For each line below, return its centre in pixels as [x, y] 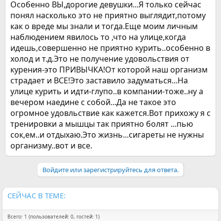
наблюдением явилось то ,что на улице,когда [98, 37]
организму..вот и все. [51, 146]
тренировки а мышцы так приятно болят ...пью [102, 124]
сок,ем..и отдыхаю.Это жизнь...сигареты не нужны [107, 135]
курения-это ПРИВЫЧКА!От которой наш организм [109, 70]
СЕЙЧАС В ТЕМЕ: [37, 196]
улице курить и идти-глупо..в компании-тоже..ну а [107, 92]
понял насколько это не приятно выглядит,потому [108, 16]
